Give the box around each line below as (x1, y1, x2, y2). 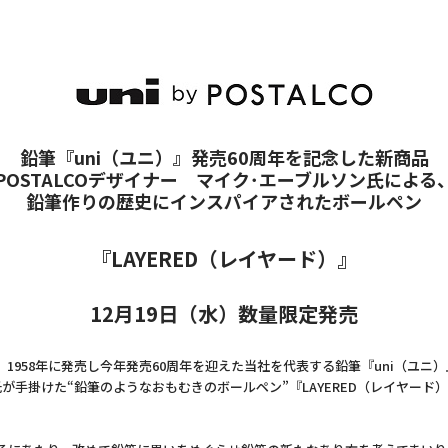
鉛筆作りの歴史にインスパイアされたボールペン (26, 188, 422, 214)
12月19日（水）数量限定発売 (90, 299, 358, 328)
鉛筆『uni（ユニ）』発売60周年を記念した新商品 (19, 144, 429, 170)
